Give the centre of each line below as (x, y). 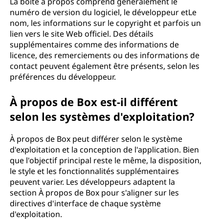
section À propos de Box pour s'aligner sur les (94, 193)
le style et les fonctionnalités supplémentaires (94, 171)
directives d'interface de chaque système (85, 203)
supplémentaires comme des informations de (94, 44)
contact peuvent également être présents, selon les (105, 66)
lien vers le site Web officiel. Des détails (82, 34)
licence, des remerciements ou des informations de (105, 55)
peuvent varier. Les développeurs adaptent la (92, 182)
